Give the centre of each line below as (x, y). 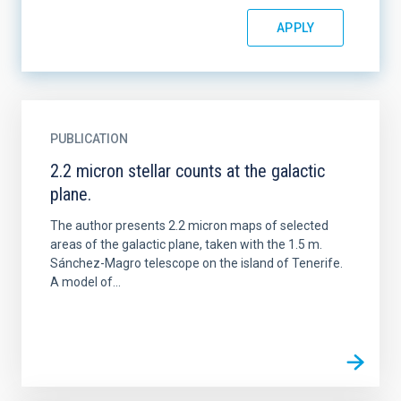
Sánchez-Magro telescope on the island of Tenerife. (196, 263)
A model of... (85, 282)
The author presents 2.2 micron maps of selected (189, 226)
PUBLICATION (89, 139)
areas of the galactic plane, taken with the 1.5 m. (186, 244)
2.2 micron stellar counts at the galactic (188, 171)
